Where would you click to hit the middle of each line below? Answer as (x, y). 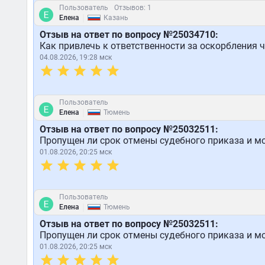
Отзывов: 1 (132, 8)
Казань (116, 18)
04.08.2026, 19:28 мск (75, 57)
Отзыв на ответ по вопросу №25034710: (129, 35)
